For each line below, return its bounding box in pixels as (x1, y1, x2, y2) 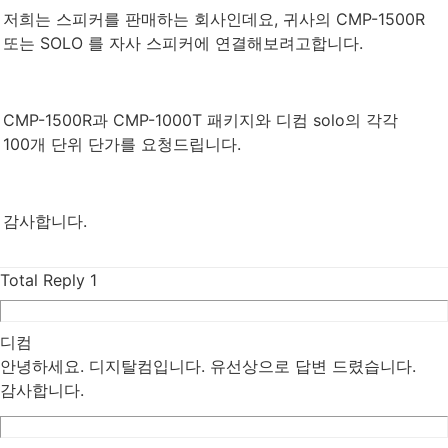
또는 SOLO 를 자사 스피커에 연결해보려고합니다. (3, 32, 363, 53)
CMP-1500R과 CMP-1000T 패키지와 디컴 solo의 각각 (3, 109, 398, 130)
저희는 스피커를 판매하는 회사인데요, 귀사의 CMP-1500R (3, 8, 425, 29)
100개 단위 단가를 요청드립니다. (3, 133, 241, 154)
